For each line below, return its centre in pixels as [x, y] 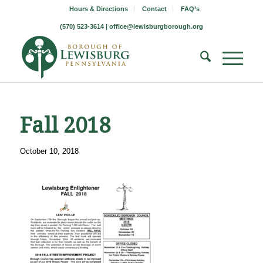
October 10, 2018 [49, 151]
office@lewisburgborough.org [156, 26]
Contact [154, 9]
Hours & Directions [98, 9]
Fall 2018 [65, 125]
